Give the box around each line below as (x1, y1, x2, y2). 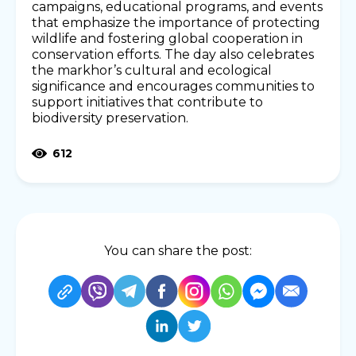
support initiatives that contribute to (32, 95, 263, 110)
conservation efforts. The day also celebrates (32, 47, 314, 63)
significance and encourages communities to (32, 79, 315, 95)
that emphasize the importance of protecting (32, 15, 320, 31)
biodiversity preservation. (32, 110, 188, 126)
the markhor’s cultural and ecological (32, 63, 272, 79)
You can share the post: (104, 243, 252, 259)
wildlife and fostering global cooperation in (32, 31, 303, 47)
